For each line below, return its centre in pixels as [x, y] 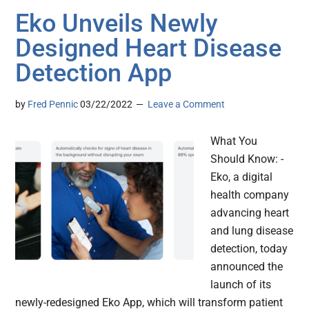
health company [250, 195]
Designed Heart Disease [149, 49]
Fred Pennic [53, 104]
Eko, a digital [242, 177]
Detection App [94, 73]
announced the [247, 267]
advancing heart [250, 213]
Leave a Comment [187, 104]
